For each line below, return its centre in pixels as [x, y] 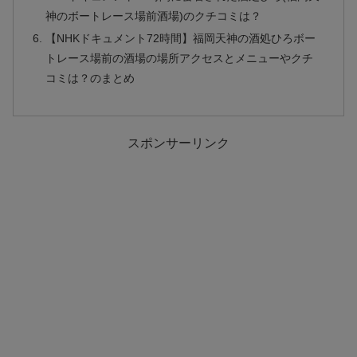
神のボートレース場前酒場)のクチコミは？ [154, 16]
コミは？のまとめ [90, 78]
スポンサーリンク [178, 143]
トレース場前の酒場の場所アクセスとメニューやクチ [180, 58]
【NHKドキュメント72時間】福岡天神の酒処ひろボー [181, 38]
